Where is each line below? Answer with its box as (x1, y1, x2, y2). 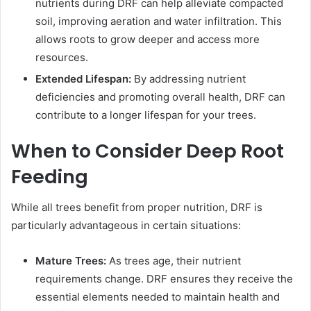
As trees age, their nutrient (106, 254, 241, 268)
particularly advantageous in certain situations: (11, 219, 241, 233)
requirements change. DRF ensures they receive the (35, 272, 293, 286)
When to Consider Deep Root (11, 137, 284, 164)
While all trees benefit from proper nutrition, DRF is (11, 201, 262, 215)
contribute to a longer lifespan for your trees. (35, 108, 256, 121)
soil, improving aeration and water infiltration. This (35, 14, 282, 28)
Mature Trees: (35, 254, 106, 268)
